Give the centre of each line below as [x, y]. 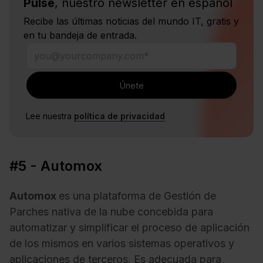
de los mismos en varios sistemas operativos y [122, 243]
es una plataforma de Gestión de [137, 195]
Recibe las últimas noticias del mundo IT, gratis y [131, 21]
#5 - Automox [56, 166]
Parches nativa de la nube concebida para [111, 211]
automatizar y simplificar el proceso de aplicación [129, 227]
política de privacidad [119, 116]
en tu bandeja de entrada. [80, 36]
